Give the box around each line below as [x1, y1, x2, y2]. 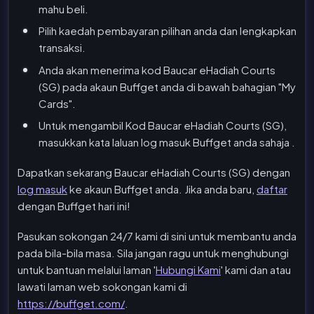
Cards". [39, 96, 76, 110]
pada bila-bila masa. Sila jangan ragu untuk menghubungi [18, 245, 289, 259]
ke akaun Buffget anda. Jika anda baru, [67, 182, 257, 196]
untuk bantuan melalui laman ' [18, 262, 156, 276]
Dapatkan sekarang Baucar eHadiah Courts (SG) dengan [18, 165, 290, 179]
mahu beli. [39, 1, 88, 15]
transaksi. [39, 41, 86, 55]
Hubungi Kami [156, 262, 221, 276]
